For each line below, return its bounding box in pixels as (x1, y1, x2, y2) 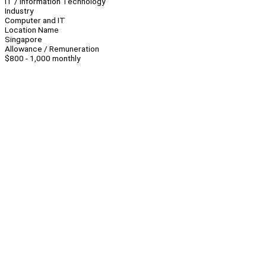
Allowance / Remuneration (5, 44, 99, 54)
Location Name (5, 25, 59, 35)
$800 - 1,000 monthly (5, 53, 80, 64)
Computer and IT (5, 15, 65, 26)
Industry (5, 6, 33, 16)
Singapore (5, 34, 42, 45)
